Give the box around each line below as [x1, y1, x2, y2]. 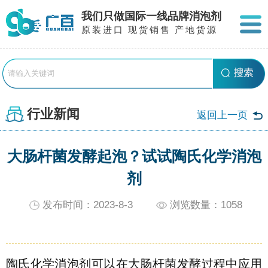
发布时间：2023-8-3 [42, 199, 133, 211]
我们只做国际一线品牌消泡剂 [81, 10, 222, 22]
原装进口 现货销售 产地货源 [81, 25, 218, 35]
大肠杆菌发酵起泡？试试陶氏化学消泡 [7, 147, 261, 165]
